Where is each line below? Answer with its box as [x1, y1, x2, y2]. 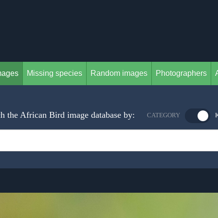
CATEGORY [147, 111, 180, 119]
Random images [91, 69, 147, 77]
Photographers [156, 69, 207, 77]
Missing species [27, 69, 82, 77]
